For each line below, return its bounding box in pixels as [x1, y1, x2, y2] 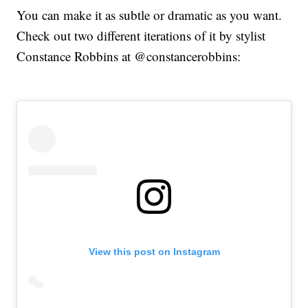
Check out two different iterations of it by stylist [16, 27, 266, 45]
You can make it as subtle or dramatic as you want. [16, 6, 283, 24]
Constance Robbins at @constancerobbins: [16, 47, 241, 65]
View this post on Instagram [88, 246, 220, 258]
